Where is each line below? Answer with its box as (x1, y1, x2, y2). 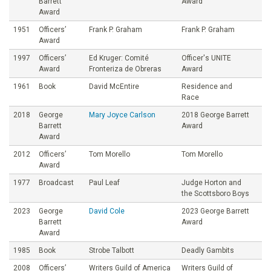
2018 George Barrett (181, 110, 249, 119)
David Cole (89, 206, 125, 215)
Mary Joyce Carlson (89, 110, 155, 119)
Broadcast (39, 178, 74, 187)
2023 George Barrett (181, 206, 249, 215)
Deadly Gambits (181, 246, 234, 255)
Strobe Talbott (89, 246, 134, 255)
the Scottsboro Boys (181, 189, 249, 198)
